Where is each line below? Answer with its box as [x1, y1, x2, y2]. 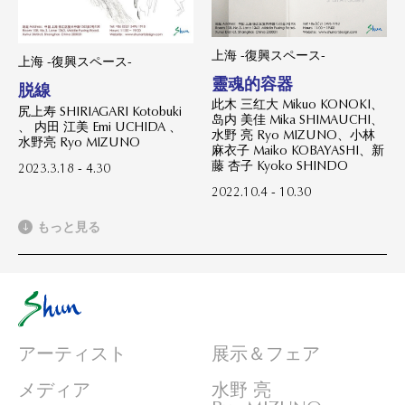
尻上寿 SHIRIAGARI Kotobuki [18, 102, 182, 119]
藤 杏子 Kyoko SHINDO [212, 157, 348, 174]
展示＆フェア [212, 342, 320, 365]
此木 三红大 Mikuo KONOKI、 [212, 96, 383, 113]
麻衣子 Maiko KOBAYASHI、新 [212, 142, 384, 159]
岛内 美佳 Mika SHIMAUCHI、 [212, 111, 383, 128]
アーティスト [18, 342, 127, 365]
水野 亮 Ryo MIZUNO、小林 [212, 127, 375, 144]
